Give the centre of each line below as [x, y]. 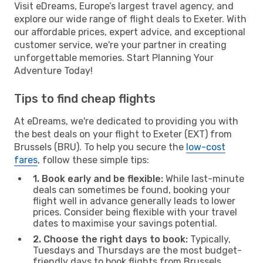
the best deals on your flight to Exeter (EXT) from [123, 134]
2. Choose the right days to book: [110, 239]
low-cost [206, 147]
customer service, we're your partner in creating [120, 45]
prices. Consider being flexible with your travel [135, 212]
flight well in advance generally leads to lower [134, 201]
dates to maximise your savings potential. [125, 223]
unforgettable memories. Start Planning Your [114, 58]
